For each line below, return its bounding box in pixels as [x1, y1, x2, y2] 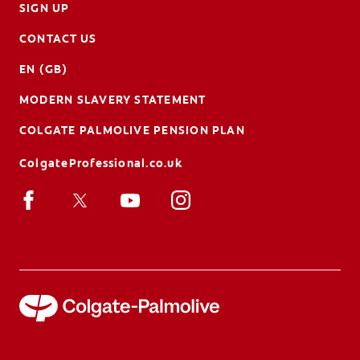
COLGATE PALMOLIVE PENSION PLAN [19, 122, 245, 137]
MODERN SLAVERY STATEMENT [19, 92, 207, 107]
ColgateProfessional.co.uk [19, 155, 182, 170]
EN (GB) [19, 61, 68, 76]
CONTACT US [19, 31, 97, 46]
